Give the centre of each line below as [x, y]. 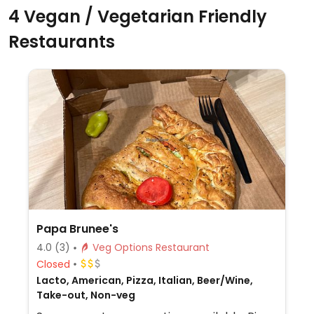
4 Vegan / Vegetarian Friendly [138, 16]
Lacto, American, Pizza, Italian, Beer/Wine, [144, 280]
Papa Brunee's [77, 229]
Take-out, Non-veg [86, 295]
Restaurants [62, 42]
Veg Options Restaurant [182, 247]
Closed [53, 264]
